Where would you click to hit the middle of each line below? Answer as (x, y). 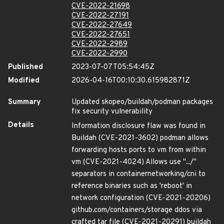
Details (21, 125)
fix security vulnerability (112, 112)
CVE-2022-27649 (102, 25)
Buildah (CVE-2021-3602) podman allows (140, 138)
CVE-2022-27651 (101, 35)
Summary (24, 102)
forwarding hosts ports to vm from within (139, 150)
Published (25, 67)
